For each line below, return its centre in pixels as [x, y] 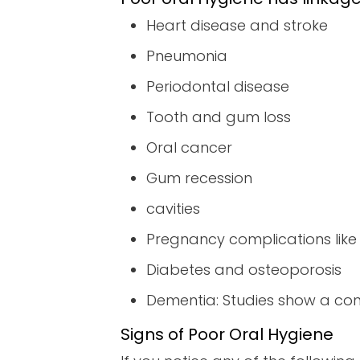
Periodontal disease [218, 87]
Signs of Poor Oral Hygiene [227, 335]
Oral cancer [189, 148]
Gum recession [199, 178]
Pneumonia [187, 56]
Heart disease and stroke [237, 26]
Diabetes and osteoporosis [244, 270]
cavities [173, 209]
